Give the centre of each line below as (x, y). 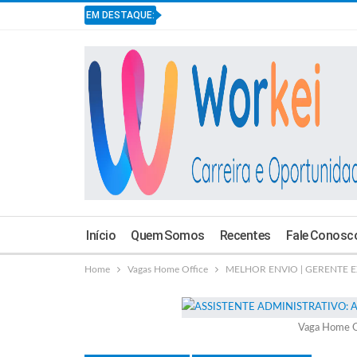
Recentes (245, 235)
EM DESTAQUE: (120, 15)
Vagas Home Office (168, 269)
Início (101, 235)
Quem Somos (168, 235)
